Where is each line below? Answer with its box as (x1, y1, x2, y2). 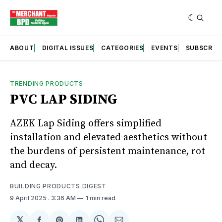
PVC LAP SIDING (10, 90, 117, 108)
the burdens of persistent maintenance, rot (10, 145, 205, 158)
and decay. (10, 159, 59, 171)
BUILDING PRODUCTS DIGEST (10, 182, 107, 190)
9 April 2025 (10, 194, 48, 202)
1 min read (86, 194, 115, 202)
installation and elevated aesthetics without (10, 131, 207, 144)
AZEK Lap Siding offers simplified (10, 117, 162, 130)
